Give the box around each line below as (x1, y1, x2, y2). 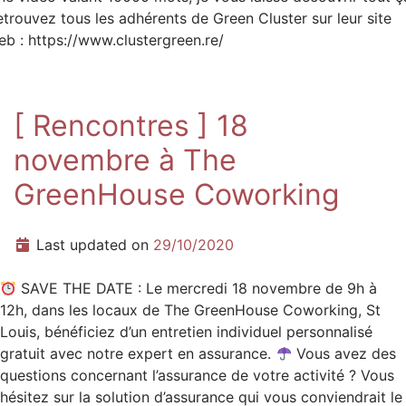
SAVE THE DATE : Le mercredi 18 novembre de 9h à (16, 279, 378, 297)
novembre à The (14, 142, 237, 178)
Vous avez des (292, 344, 397, 362)
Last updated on (36, 236, 153, 254)
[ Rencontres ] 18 (14, 108, 248, 143)
